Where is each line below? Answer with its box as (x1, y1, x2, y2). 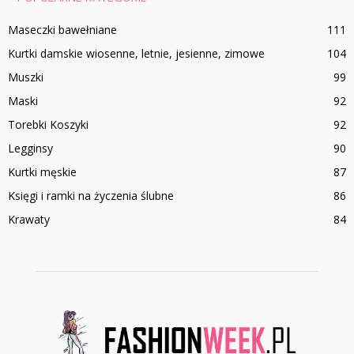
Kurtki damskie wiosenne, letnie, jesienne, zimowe (8, 45, 265, 61)
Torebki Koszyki (8, 116, 88, 132)
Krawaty (8, 211, 50, 227)
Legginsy (8, 140, 53, 156)
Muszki (8, 69, 43, 85)
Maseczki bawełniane (8, 21, 117, 37)
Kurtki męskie (8, 164, 77, 179)
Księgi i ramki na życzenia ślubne (8, 187, 174, 203)
